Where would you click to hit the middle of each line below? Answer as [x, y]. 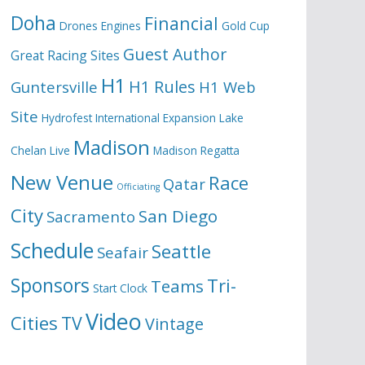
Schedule [52, 250]
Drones [79, 26]
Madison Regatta [196, 150]
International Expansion [156, 118]
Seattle [181, 251]
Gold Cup [246, 26]
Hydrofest [67, 118]
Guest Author [175, 54]
